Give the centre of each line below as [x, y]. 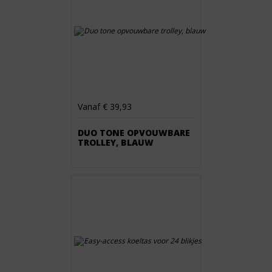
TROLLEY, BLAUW [116, 142]
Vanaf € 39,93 [105, 107]
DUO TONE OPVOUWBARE [134, 133]
